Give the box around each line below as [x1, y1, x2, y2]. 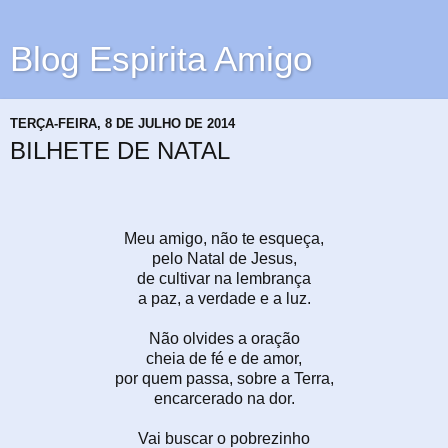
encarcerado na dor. [153, 389, 295, 407]
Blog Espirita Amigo [10, 40, 312, 78]
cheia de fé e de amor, [146, 349, 302, 367]
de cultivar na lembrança [137, 269, 311, 287]
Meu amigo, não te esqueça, [124, 229, 324, 247]
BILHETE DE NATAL [10, 137, 230, 164]
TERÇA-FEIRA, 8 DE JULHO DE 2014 [10, 115, 235, 131]
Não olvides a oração [148, 329, 300, 347]
